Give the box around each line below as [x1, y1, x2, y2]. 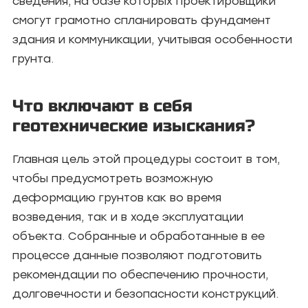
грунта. [12, 52, 54, 65]
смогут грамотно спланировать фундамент [12, 13, 271, 27]
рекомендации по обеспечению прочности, [12, 267, 268, 281]
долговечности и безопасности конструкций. [12, 287, 282, 300]
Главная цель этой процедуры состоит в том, [12, 152, 280, 166]
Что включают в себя [12, 96, 192, 116]
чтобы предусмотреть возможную [12, 171, 213, 185]
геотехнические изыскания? [12, 115, 255, 136]
